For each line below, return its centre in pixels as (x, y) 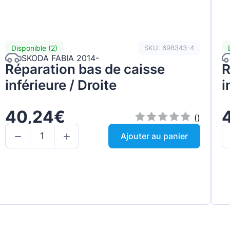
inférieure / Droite (61, 85)
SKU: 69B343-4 (169, 47)
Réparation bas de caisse (85, 69)
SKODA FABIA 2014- (61, 58)
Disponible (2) (35, 48)
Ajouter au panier (154, 136)
